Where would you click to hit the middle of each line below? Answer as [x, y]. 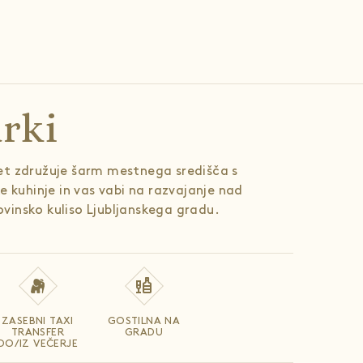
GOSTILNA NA [144, 321]
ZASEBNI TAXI [38, 321]
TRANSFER [38, 332]
